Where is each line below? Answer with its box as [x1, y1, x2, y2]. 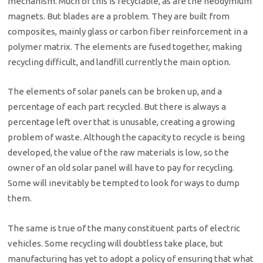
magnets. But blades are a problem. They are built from [8, 11, 230, 21]
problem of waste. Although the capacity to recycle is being [8, 132, 245, 143]
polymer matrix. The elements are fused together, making [8, 41, 242, 52]
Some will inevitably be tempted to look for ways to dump [8, 178, 240, 188]
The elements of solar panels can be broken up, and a [8, 86, 222, 97]
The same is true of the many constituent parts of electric [8, 222, 241, 233]
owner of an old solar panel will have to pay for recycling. [8, 163, 235, 173]
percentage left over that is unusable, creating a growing [8, 117, 235, 127]
